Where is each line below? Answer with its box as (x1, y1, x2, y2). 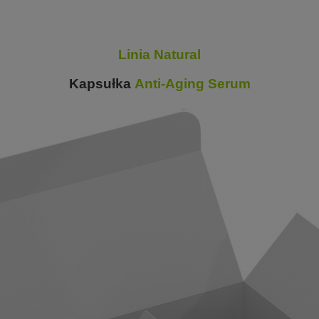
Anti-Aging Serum (134, 76, 251, 91)
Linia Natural (118, 47, 201, 62)
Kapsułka (68, 76, 135, 91)
